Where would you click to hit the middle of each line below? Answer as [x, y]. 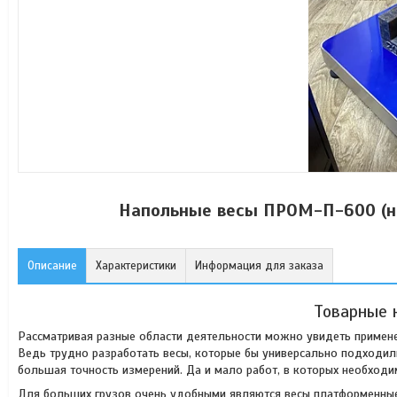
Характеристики [136, 266]
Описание [52, 266]
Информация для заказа [259, 266]
